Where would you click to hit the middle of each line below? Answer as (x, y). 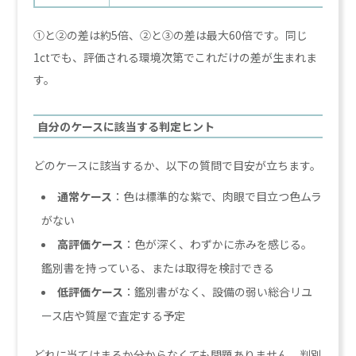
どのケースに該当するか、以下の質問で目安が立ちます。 (178, 165)
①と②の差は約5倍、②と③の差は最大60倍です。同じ (171, 35)
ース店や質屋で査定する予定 (114, 315)
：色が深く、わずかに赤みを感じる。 (218, 244)
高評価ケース (91, 244)
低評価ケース (91, 291)
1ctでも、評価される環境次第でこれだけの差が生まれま (176, 57)
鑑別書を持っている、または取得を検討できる (158, 267)
